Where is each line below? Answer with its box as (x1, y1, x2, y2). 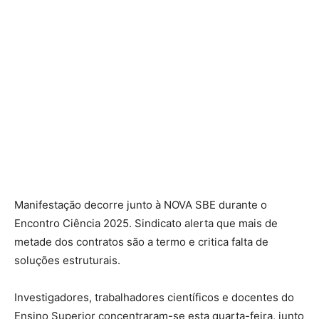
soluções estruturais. (14, 253, 120, 267)
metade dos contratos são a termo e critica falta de (14, 234, 268, 249)
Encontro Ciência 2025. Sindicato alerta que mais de (14, 216, 278, 230)
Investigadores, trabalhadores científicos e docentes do (14, 290, 294, 304)
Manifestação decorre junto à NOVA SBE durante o (14, 197, 267, 211)
